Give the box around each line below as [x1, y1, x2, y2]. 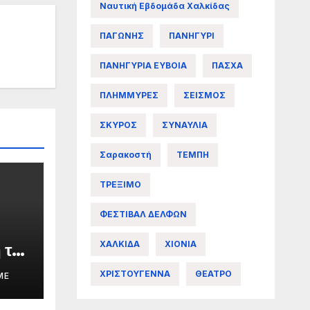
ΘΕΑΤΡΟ [194, 268, 232, 279]
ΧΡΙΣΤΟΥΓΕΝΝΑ [99, 268, 170, 279]
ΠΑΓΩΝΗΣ [99, 30, 144, 41]
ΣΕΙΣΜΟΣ [183, 89, 226, 100]
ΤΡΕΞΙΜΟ [99, 179, 141, 190]
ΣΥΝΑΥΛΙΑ [161, 119, 208, 130]
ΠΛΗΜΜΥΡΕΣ [99, 89, 158, 100]
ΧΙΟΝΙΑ [164, 238, 197, 249]
